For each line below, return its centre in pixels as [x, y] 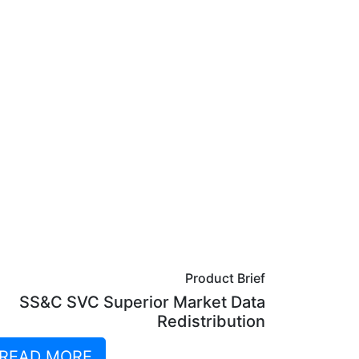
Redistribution [211, 321]
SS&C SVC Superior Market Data [142, 302]
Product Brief [225, 278]
